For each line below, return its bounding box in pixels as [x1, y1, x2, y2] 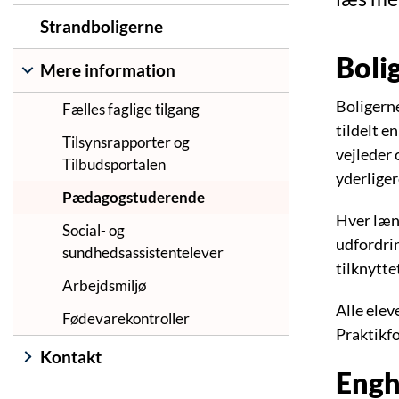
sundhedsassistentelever [62, 242, 224, 262]
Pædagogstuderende [62, 187, 205, 207]
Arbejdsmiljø [62, 275, 146, 295]
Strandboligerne [40, 15, 163, 37]
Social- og [62, 220, 125, 240]
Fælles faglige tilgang [62, 99, 199, 118]
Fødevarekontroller [62, 308, 190, 328]
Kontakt [40, 346, 102, 367]
